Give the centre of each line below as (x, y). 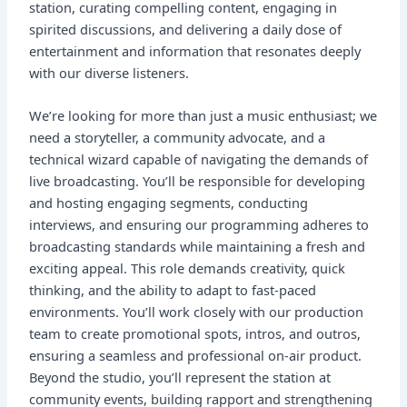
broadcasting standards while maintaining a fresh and (198, 247)
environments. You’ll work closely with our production (197, 312)
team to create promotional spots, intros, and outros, (195, 334)
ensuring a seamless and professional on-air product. (196, 356)
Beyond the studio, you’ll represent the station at (180, 377)
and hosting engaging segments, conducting (169, 203)
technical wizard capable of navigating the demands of (199, 159)
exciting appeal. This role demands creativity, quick (188, 268)
